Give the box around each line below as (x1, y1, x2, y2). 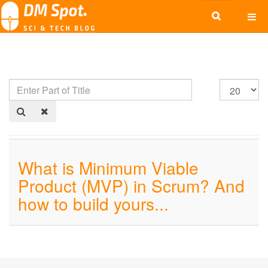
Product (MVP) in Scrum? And (18, 173, 245, 197)
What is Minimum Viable (18, 156, 199, 179)
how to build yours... (18, 191, 169, 215)
